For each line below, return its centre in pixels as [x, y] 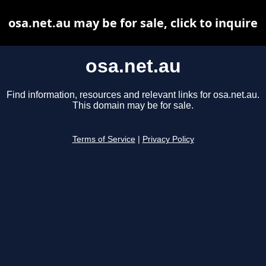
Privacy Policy [168, 140]
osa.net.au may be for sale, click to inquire [133, 23]
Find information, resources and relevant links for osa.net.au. [133, 95]
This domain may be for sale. [133, 106]
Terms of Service [104, 140]
